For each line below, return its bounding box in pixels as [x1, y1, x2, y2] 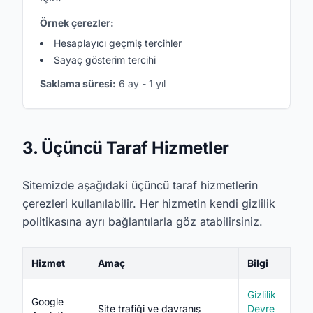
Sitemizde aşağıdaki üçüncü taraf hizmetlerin [22, 178, 258, 192]
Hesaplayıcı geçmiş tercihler [54, 37, 182, 49]
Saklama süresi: [40, 78, 116, 89]
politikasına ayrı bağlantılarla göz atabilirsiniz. [22, 214, 263, 228]
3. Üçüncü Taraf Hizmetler [22, 138, 229, 158]
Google [31, 296, 64, 307]
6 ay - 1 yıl [116, 78, 166, 89]
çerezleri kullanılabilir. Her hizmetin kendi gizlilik [22, 196, 275, 210]
